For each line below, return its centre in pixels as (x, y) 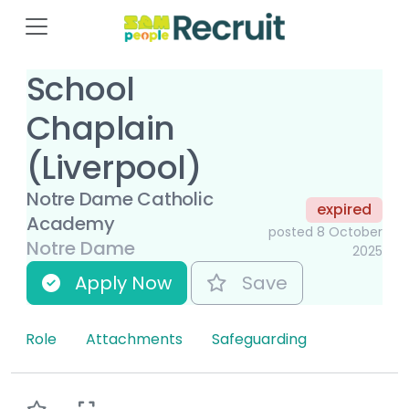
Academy (71, 223)
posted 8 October (325, 231)
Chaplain (101, 128)
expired (344, 209)
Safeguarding (259, 339)
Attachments (134, 339)
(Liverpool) (115, 167)
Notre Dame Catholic (120, 199)
